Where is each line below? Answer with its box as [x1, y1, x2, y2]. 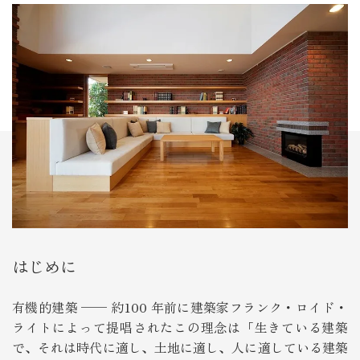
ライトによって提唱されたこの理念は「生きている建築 [12, 317, 348, 337]
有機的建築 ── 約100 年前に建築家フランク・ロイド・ [12, 297, 348, 317]
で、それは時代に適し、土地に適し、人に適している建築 [12, 337, 348, 358]
